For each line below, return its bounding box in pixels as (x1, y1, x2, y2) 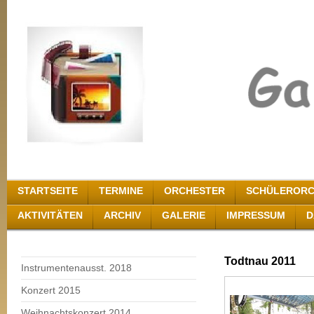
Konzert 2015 (21, 285, 81, 296)
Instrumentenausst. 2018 (21, 262, 132, 273)
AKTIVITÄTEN (18, 210, 83, 221)
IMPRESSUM (226, 210, 285, 221)
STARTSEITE (18, 185, 78, 196)
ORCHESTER (164, 185, 225, 196)
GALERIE (162, 210, 205, 221)
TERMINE (99, 185, 143, 196)
